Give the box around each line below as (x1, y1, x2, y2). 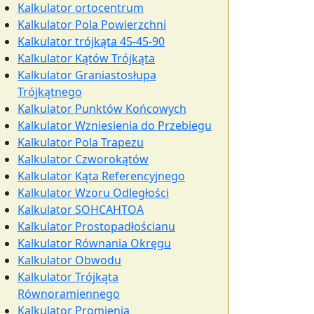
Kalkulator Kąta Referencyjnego (18, 168, 185, 184)
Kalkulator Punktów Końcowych (18, 101, 186, 116)
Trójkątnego (18, 84, 82, 100)
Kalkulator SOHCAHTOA (18, 202, 144, 217)
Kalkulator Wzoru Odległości (18, 185, 169, 200)
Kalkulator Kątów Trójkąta (18, 50, 155, 66)
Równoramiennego (18, 286, 120, 301)
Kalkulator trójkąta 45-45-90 (18, 34, 165, 49)
